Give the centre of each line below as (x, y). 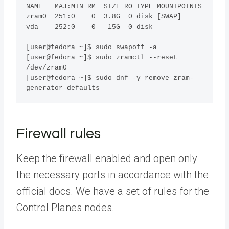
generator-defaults (63, 88)
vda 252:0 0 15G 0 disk (92, 27)
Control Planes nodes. (65, 208)
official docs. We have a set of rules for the (113, 191)
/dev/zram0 (47, 67)
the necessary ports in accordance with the (112, 175)
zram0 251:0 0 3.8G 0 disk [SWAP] (104, 16)
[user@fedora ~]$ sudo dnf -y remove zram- (110, 78)
